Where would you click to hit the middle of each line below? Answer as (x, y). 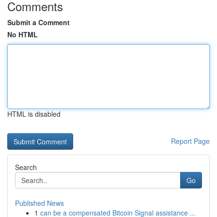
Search (26, 167)
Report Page (190, 141)
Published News (39, 203)
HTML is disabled (34, 114)
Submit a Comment (39, 22)
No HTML (23, 34)
